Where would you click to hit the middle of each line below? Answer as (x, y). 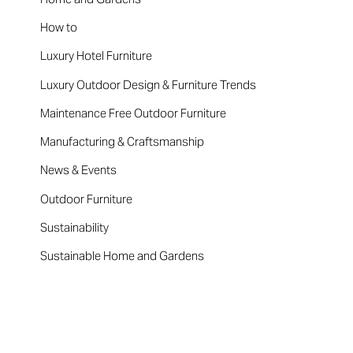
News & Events (79, 170)
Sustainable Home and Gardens (123, 256)
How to (59, 28)
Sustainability (75, 227)
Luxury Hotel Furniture (97, 56)
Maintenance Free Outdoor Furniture (134, 113)
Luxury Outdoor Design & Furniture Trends (149, 84)
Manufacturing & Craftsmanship (123, 142)
